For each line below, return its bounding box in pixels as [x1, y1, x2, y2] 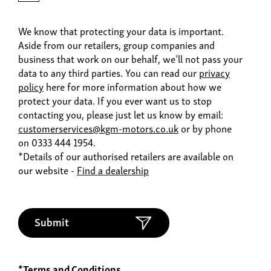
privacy [199, 64, 230, 81]
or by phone [178, 120, 232, 137]
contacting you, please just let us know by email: [18, 106, 223, 123]
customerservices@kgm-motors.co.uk [18, 120, 178, 137]
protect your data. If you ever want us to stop [18, 92, 212, 109]
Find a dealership [77, 162, 149, 178]
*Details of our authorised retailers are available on [18, 148, 233, 165]
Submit [34, 212, 69, 230]
